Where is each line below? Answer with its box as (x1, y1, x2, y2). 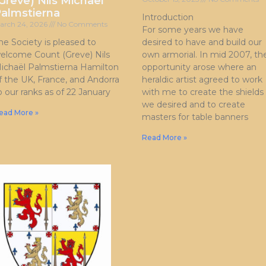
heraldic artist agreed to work (142, 74, 262, 85)
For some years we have (142, 24, 243, 36)
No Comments (55, 20, 107, 29)
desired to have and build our (142, 37, 262, 48)
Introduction (142, 12, 194, 23)
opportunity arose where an (142, 62, 256, 73)
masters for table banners (142, 112, 248, 123)
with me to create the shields (142, 87, 264, 98)
